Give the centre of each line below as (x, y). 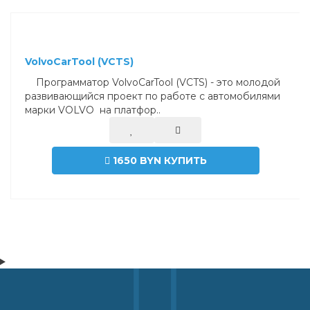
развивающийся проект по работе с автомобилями (153, 96)
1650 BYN (138, 161)
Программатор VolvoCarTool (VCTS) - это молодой (153, 82)
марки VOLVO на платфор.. (93, 110)
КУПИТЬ (185, 161)
